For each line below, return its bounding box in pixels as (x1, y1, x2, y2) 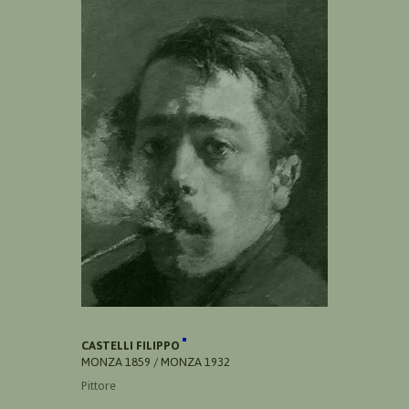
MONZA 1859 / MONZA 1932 (81, 354, 230, 369)
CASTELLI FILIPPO (81, 338, 183, 352)
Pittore (81, 378, 116, 393)
